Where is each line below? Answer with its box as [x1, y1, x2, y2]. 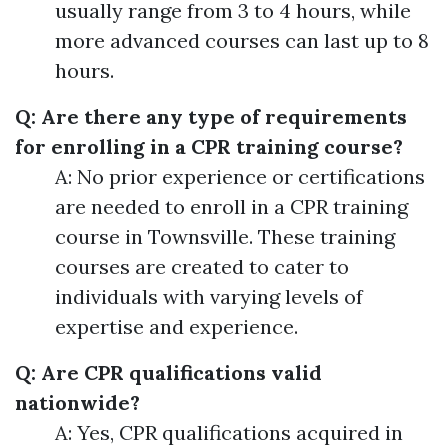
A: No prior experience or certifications [55, 164, 425, 190]
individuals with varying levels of [55, 284, 363, 310]
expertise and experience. [55, 314, 298, 340]
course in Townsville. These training [55, 224, 395, 250]
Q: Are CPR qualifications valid [15, 360, 322, 386]
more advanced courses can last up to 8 [55, 28, 429, 54]
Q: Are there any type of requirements [15, 104, 407, 130]
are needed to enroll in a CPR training [55, 194, 408, 220]
